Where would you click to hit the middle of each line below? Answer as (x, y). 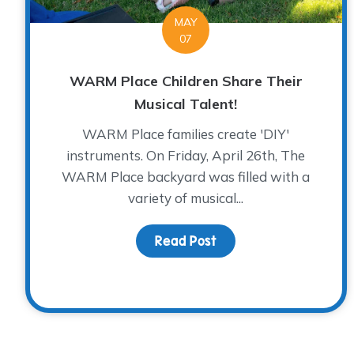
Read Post (186, 241)
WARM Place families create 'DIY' (186, 134)
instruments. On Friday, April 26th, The (186, 155)
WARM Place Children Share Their (186, 81)
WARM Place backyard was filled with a (186, 176)
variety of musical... (186, 198)
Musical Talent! (186, 104)
